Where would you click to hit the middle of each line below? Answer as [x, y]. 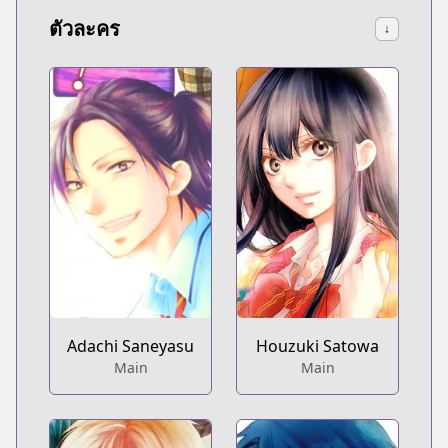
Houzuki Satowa [317, 346]
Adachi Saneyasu [130, 346]
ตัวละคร [84, 28]
